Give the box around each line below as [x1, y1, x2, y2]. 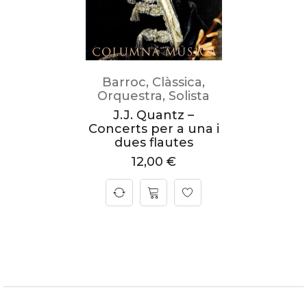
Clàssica [152, 75, 202, 90]
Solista [169, 88, 210, 103]
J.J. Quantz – [113, 108, 194, 123]
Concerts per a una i [88, 121, 219, 136]
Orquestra [97, 88, 162, 103]
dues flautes [114, 135, 193, 150]
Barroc [102, 75, 146, 90]
